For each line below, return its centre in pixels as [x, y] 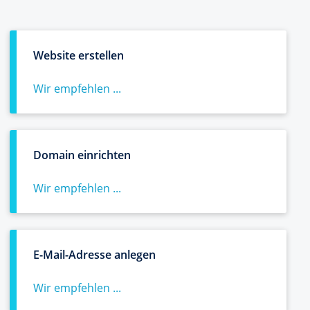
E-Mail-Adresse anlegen [94, 255]
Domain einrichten [82, 155]
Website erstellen [79, 55]
